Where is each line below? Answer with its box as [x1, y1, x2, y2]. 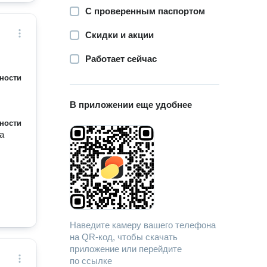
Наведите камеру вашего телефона [70, 220, 216, 230]
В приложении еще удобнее [70, 100, 193, 110]
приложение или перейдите [70, 244, 182, 254]
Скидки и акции [85, 30, 154, 40]
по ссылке [70, 256, 113, 266]
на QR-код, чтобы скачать [70, 232, 178, 242]
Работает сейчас [85, 54, 157, 64]
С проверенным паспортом [85, 6, 206, 16]
